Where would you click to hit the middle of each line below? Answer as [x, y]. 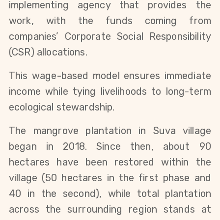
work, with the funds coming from [110, 20]
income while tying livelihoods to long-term [110, 91]
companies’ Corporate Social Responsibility [110, 36]
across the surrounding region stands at [110, 209]
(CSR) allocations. [49, 52]
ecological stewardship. [62, 107]
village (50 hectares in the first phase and [110, 178]
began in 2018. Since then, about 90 [110, 146]
